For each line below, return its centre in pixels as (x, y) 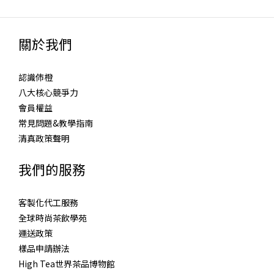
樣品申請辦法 (44, 249)
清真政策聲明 (44, 139)
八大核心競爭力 (48, 93)
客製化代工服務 (48, 203)
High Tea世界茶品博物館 (67, 264)
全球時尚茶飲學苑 (53, 218)
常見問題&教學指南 (56, 123)
